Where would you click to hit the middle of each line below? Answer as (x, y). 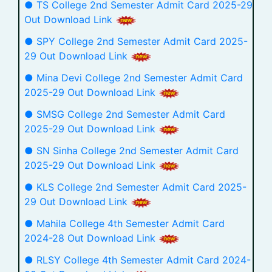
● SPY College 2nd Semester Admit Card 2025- (136, 41)
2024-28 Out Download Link (91, 238)
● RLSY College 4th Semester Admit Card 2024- (138, 260)
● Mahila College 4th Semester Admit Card (124, 223)
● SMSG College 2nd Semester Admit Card (125, 114)
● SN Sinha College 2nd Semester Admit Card (131, 151)
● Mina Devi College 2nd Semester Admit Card (134, 78)
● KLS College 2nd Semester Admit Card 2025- (135, 187)
